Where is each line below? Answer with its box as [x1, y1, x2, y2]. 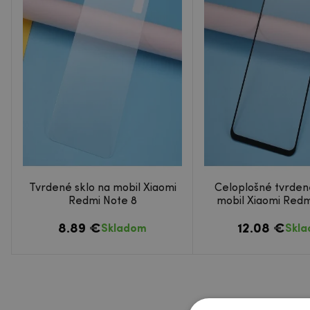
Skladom [101, 223, 147, 235]
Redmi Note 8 [68, 195, 137, 207]
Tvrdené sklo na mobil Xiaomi [28, 182, 176, 194]
